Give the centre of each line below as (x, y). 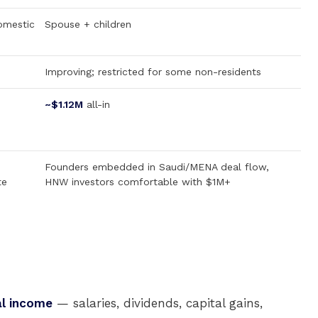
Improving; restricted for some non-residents (153, 72)
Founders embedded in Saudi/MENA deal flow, (157, 167)
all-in (97, 104)
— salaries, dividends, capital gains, (158, 303)
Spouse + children (88, 24)
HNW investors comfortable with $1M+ (138, 182)
